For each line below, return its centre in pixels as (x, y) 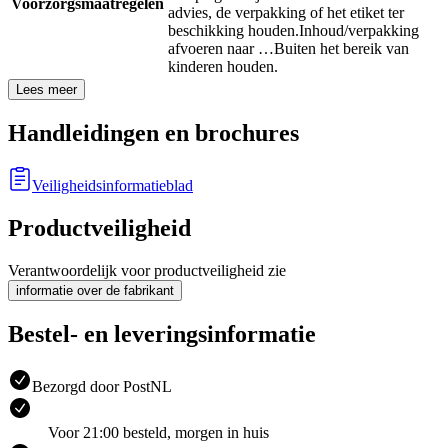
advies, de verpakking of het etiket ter (286, 13)
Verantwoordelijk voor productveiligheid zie (147, 270)
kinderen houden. (223, 67)
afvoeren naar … (221, 49)
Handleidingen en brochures (153, 133)
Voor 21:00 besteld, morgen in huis (158, 432)
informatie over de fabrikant (95, 290)
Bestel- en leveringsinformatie (162, 333)
